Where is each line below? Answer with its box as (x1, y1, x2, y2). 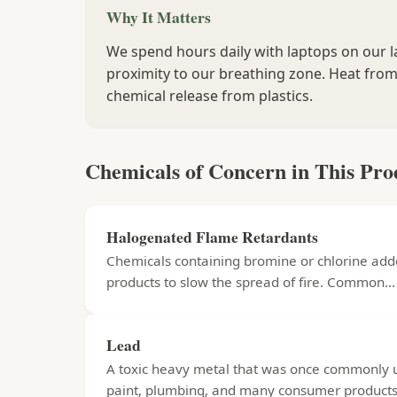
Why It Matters (106, 5, 211, 28)
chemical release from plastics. (106, 86, 313, 105)
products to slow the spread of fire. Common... (106, 273, 395, 291)
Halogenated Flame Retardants (106, 225, 318, 248)
